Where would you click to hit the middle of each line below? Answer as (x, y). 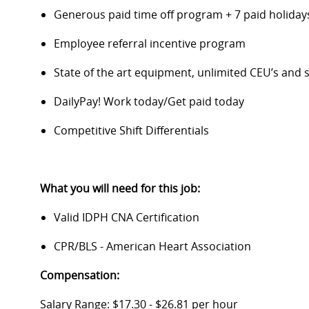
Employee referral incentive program (151, 44)
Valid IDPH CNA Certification (127, 218)
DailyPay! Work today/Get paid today (150, 102)
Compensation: (80, 276)
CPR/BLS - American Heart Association (154, 247)
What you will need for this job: (120, 189)
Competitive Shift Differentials (133, 131)
